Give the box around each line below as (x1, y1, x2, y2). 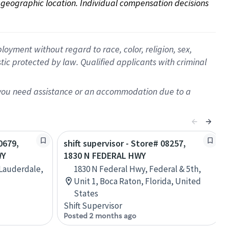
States (74, 188, 98, 199)
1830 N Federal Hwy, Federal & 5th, (74, 163, 201, 175)
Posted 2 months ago (64, 211, 136, 220)
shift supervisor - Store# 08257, (64, 137, 186, 149)
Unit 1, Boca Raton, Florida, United (74, 176, 201, 187)
